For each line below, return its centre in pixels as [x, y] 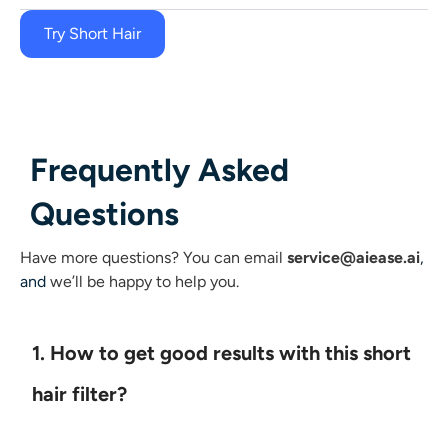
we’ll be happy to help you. [144, 281]
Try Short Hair [92, 33]
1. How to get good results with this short [221, 352]
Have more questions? [101, 257]
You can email [235, 257]
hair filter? [79, 393]
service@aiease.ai [353, 257]
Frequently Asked [159, 169]
